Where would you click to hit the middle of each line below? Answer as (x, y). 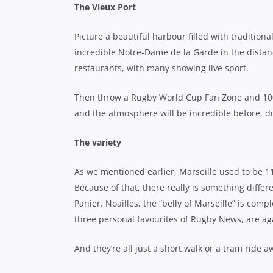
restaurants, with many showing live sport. (163, 68)
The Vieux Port (105, 7)
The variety (98, 142)
